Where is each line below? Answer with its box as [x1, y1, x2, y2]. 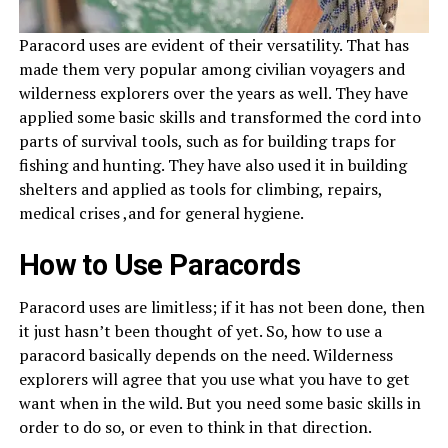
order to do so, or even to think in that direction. [18, 415, 372, 438]
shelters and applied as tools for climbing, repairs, [18, 177, 382, 200]
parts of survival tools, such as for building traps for [18, 129, 396, 152]
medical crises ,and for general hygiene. [18, 201, 304, 224]
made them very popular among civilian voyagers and [18, 57, 405, 80]
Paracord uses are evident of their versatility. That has [18, 33, 409, 56]
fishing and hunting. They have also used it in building [18, 153, 407, 176]
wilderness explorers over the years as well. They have [18, 81, 408, 104]
